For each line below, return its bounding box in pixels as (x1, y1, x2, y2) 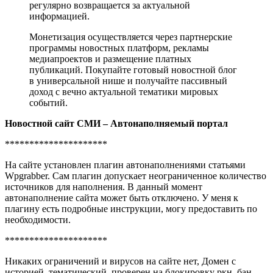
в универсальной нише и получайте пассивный (29, 75, 227, 86)
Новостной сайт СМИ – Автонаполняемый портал (5, 118, 228, 129)
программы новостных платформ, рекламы (29, 42, 209, 53)
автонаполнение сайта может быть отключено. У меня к (5, 192, 238, 203)
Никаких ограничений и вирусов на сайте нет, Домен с (5, 255, 236, 266)
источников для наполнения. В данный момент (5, 181, 202, 192)
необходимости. (5, 214, 71, 225)
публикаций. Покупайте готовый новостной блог (29, 64, 237, 75)
